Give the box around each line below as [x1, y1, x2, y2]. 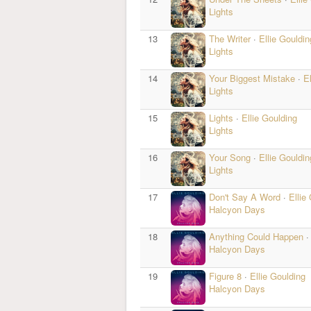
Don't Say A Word [209, 190, 280, 203]
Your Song [209, 151, 253, 164]
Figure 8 [209, 269, 242, 283]
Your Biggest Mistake [209, 72, 295, 85]
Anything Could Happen [209, 230, 306, 243]
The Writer [209, 32, 253, 45]
